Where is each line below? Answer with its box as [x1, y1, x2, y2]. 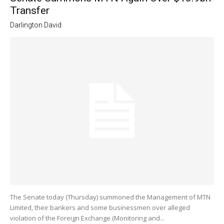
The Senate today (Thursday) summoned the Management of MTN [10, 192, 210, 202]
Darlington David [10, 21, 61, 29]
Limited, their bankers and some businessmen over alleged [10, 203, 190, 212]
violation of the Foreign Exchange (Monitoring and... [10, 213, 164, 223]
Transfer [10, 4, 49, 17]
